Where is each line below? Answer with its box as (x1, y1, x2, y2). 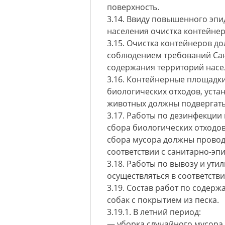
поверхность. (107, 2, 159, 13)
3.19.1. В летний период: (107, 206, 201, 217)
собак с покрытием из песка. (107, 194, 219, 205)
